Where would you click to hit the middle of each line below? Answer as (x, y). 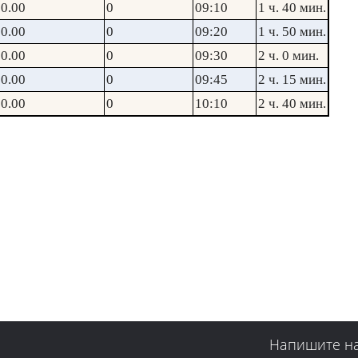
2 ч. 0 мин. (288, 56)
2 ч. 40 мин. (292, 103)
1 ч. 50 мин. (292, 32)
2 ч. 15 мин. (292, 80)
